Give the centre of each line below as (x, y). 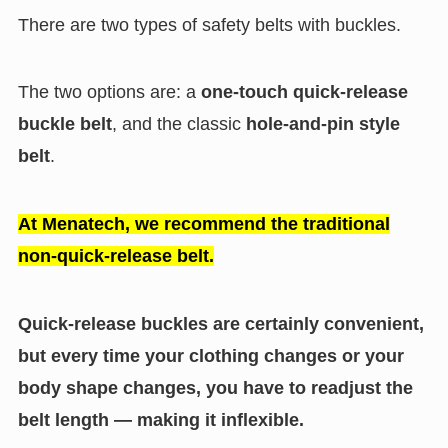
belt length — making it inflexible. (160, 419)
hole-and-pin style (322, 124)
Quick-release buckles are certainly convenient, (220, 323)
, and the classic (178, 124)
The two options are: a (109, 92)
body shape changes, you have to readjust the (215, 387)
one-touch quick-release (304, 92)
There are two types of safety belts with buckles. (209, 24)
